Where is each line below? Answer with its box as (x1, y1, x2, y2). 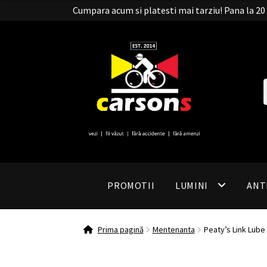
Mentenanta (152, 223, 195, 235)
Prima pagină (97, 223, 144, 235)
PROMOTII (107, 179, 155, 192)
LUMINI (175, 179, 208, 192)
